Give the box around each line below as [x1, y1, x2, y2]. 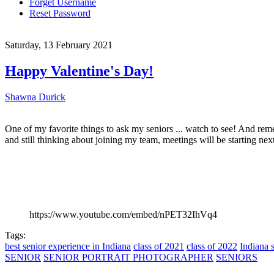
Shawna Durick [5, 91, 65, 102]
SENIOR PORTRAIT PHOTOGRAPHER [43, 251, 213, 262]
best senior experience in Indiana [5, 240, 131, 251]
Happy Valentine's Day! [5, 62, 154, 79]
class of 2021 [133, 240, 184, 251]
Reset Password [29, 8, 91, 18]
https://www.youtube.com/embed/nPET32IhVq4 [29, 209, 217, 220]
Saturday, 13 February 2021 [5, 40, 113, 50]
